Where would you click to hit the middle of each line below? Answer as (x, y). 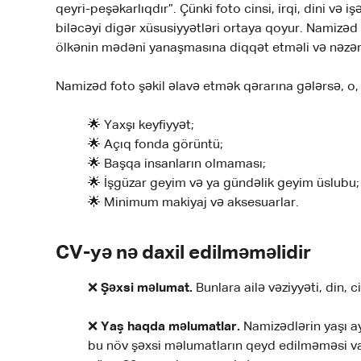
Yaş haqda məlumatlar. (171, 328)
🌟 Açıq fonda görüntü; (156, 145)
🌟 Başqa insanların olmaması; (177, 165)
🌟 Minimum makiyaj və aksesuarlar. (194, 203)
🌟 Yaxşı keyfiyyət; (141, 126)
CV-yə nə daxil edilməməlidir (184, 253)
